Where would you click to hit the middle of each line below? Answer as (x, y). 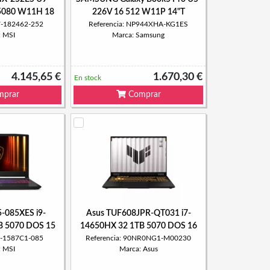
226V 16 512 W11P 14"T (138, 12)
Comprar (143, 95)
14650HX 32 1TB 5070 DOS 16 (138, 226)
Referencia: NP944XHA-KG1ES (138, 24)
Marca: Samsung (138, 35)
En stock (88, 78)
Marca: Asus (138, 249)
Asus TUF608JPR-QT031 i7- (138, 213)
